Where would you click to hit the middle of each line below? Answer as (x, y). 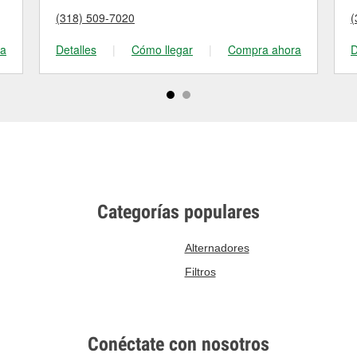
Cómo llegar (162, 49)
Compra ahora (265, 49)
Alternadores (217, 248)
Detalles (76, 49)
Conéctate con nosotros (178, 344)
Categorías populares (178, 212)
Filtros (200, 272)
